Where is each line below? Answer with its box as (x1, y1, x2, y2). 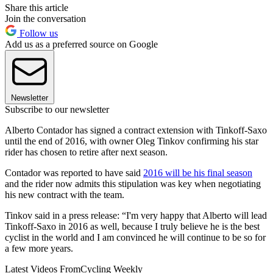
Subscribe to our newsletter (5, 104, 109, 115)
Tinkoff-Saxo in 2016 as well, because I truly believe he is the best (5, 221, 260, 232)
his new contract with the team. (5, 189, 124, 200)
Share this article (5, 2, 68, 13)
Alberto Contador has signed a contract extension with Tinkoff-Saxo (5, 124, 267, 135)
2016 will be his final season (143, 167, 252, 178)
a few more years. (5, 243, 73, 253)
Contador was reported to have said (5, 167, 143, 178)
